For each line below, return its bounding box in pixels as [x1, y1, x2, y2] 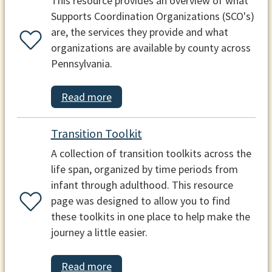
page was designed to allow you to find [50, 194, 230, 208]
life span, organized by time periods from [50, 162, 238, 177]
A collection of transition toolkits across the [50, 146, 251, 161]
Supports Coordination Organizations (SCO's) [50, 8, 254, 23]
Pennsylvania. [50, 56, 112, 70]
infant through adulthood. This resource [50, 178, 233, 192]
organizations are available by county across [50, 40, 251, 55]
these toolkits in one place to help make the [50, 209, 250, 224]
